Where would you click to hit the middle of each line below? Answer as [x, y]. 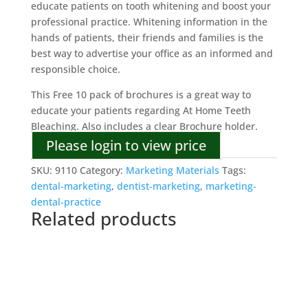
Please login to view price [126, 145]
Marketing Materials [172, 170]
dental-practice [66, 202]
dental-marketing [71, 186]
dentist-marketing [158, 186]
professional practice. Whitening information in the [149, 22]
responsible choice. [75, 69]
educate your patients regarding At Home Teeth [141, 110]
